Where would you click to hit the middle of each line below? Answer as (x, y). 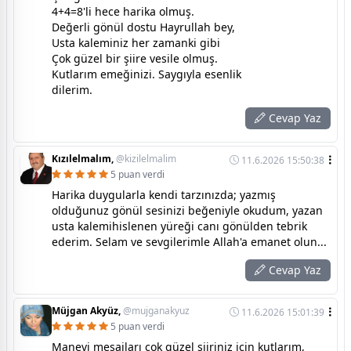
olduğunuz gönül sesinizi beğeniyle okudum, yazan (187, 210)
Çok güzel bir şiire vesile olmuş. (135, 58)
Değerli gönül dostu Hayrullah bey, (143, 27)
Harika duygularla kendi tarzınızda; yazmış (164, 194)
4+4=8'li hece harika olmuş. (123, 11)
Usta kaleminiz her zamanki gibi (136, 42)
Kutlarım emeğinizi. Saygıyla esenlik (147, 74)
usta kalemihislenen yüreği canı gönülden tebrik (179, 226)
